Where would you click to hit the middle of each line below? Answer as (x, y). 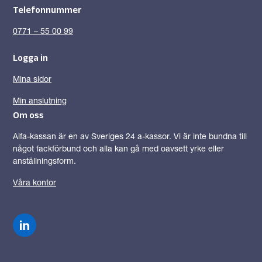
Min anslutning (40, 102)
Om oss (28, 115)
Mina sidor (32, 80)
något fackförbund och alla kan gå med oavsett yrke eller (118, 150)
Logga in (30, 58)
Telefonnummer (47, 10)
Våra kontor (35, 184)
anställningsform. (44, 162)
